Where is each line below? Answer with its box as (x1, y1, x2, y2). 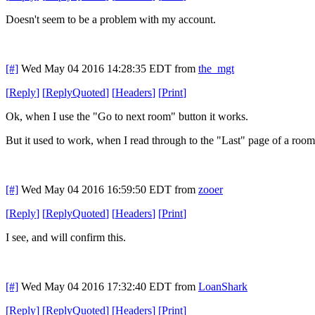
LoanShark (198, 280, 247, 292)
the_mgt (198, 62, 234, 75)
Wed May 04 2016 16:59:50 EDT (21, 183, 172, 195)
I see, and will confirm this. (6, 231, 126, 243)
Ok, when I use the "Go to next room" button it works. (6, 110, 248, 122)
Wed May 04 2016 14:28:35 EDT (21, 62, 172, 75)
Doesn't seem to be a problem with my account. (6, 13, 216, 25)
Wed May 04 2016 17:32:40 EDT (21, 280, 172, 292)
